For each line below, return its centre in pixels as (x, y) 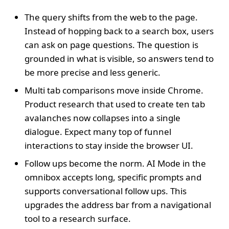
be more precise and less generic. (93, 72)
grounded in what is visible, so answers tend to (119, 58)
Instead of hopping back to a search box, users (119, 31)
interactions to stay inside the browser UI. (109, 145)
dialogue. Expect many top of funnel (98, 131)
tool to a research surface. (78, 218)
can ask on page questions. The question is (111, 44)
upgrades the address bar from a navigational (118, 204)
